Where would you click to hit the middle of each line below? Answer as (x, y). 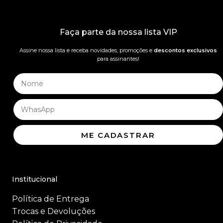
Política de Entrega (51, 199)
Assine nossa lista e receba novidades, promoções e (87, 50)
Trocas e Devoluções (54, 211)
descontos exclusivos (185, 50)
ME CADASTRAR (118, 135)
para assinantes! (118, 59)
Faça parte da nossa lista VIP (118, 32)
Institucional (35, 179)
